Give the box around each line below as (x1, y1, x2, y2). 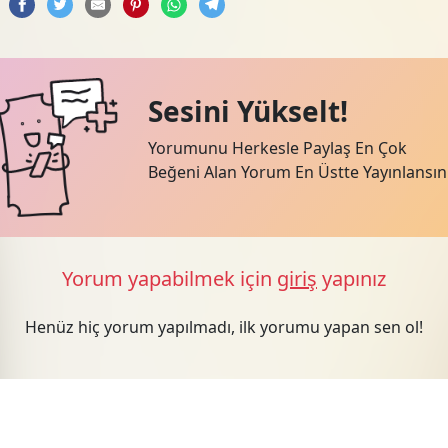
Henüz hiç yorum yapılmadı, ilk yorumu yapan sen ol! (24, 316, 423, 339)
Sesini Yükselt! (147, 92, 348, 131)
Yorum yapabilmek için (61, 265, 277, 293)
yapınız (316, 265, 386, 293)
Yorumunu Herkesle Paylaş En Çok (147, 137, 407, 160)
